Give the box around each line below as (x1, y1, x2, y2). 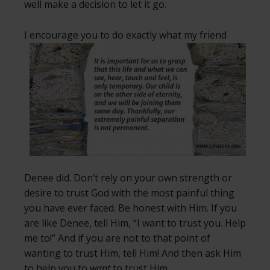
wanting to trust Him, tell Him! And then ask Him (24, 246, 241, 260)
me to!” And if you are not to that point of (24, 231, 210, 245)
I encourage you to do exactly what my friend (24, 28, 227, 42)
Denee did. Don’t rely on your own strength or (24, 171, 232, 185)
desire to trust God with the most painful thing (24, 186, 234, 200)
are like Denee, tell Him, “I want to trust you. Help (24, 216, 246, 230)
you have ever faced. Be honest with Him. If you (24, 201, 237, 215)
